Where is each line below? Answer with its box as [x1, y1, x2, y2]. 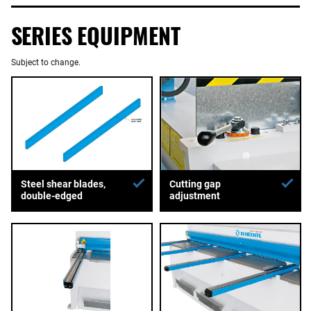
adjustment [169, 190, 220, 202]
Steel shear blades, [21, 178, 106, 190]
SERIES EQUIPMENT [11, 18, 180, 51]
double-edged [21, 190, 83, 202]
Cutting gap [169, 178, 221, 190]
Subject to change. [11, 57, 81, 67]
